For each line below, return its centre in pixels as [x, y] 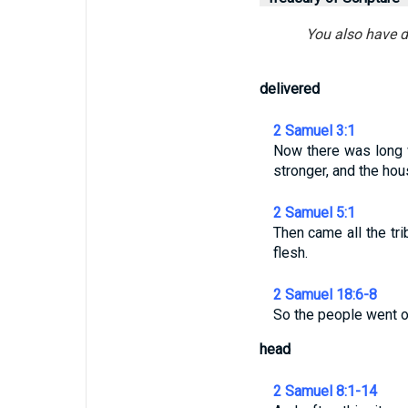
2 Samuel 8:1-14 [325, 391]
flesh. [290, 253]
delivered [289, 89]
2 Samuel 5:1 [314, 213]
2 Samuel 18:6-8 [325, 295]
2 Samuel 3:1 [314, 131]
